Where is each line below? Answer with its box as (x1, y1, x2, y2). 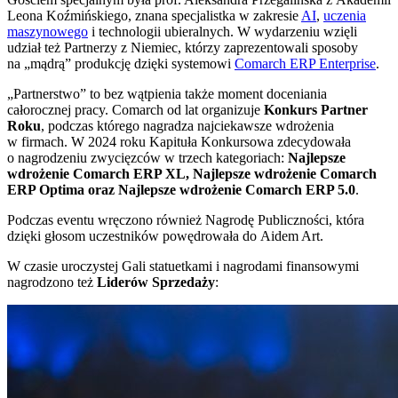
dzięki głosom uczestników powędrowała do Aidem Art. (7, 227, 323, 243)
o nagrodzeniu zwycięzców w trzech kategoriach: (7, 149, 288, 165)
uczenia (323, 7, 366, 23)
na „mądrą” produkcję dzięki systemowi (7, 55, 235, 71)
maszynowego (7, 23, 88, 39)
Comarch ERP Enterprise (235, 55, 376, 71)
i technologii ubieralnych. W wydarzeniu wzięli (88, 23, 357, 39)
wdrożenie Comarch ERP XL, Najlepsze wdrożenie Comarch (7, 165, 377, 181)
